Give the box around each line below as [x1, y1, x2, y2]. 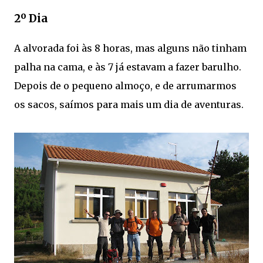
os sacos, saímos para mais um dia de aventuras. [14, 99, 244, 111]
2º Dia [14, 11, 48, 25]
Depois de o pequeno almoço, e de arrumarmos [14, 80, 237, 92]
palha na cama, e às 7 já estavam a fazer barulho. [14, 61, 241, 73]
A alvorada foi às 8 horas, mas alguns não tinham [14, 42, 247, 55]
